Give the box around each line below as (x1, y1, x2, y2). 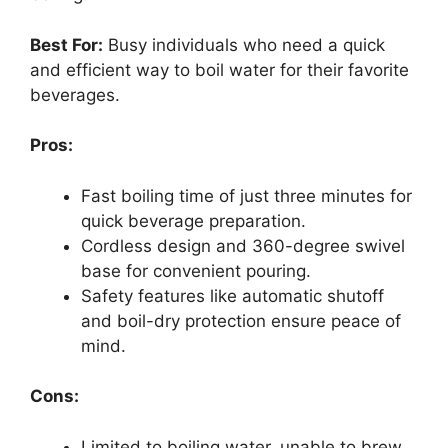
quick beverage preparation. (81, 210, 306, 231)
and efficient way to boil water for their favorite (30, 59, 409, 80)
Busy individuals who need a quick (103, 34, 385, 55)
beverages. (30, 84, 120, 105)
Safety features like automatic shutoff (81, 285, 384, 306)
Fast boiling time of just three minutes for (81, 185, 412, 206)
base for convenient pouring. (81, 260, 311, 281)
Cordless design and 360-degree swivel (81, 235, 405, 256)
